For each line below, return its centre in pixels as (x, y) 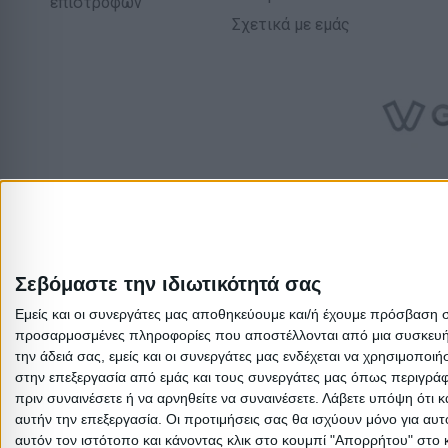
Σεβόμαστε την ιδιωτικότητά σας (168, 284)
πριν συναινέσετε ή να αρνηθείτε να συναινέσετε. (167, 398)
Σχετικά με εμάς (291, 25)
